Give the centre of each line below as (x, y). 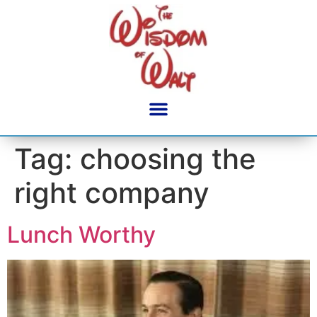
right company (112, 192)
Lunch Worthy (81, 234)
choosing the (168, 158)
